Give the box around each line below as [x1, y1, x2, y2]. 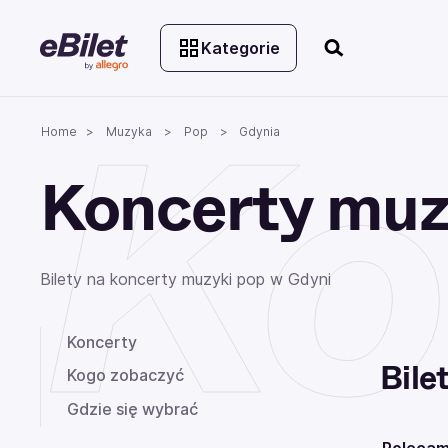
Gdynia [236, 124, 280, 139]
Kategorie [201, 37, 280, 58]
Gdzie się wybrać [67, 398, 198, 419]
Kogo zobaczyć [67, 365, 184, 386]
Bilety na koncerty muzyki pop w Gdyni [40, 269, 331, 289]
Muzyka [103, 124, 155, 139]
